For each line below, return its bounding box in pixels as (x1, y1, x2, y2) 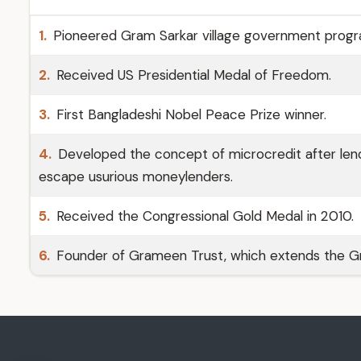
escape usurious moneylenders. (39, 168, 233, 185)
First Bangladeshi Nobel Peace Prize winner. (52, 106, 326, 123)
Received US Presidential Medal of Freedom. (52, 66, 331, 84)
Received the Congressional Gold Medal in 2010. (52, 207, 354, 225)
